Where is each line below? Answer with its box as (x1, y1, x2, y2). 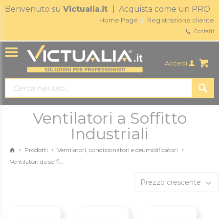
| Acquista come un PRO (112, 4, 210, 14)
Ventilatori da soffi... (10, 158, 64, 166)
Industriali (70, 124, 149, 144)
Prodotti (24, 146, 48, 154)
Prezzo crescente (140, 178, 201, 187)
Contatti (194, 28, 214, 35)
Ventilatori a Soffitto (32, 109, 187, 128)
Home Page (99, 16, 138, 24)
